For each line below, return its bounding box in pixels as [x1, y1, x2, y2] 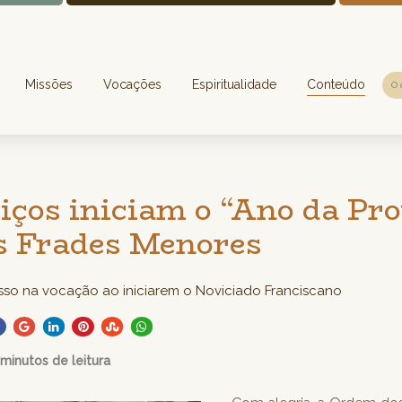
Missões [24, 77, 73, 92]
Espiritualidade [191, 77, 276, 92]
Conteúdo [306, 77, 365, 92]
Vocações [102, 77, 162, 92]
